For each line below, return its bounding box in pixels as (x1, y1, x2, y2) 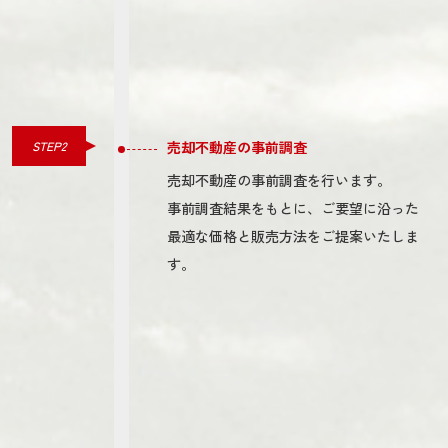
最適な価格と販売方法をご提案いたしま (167, 225, 420, 246)
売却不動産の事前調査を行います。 (167, 169, 392, 190)
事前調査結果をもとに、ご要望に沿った (167, 197, 420, 218)
